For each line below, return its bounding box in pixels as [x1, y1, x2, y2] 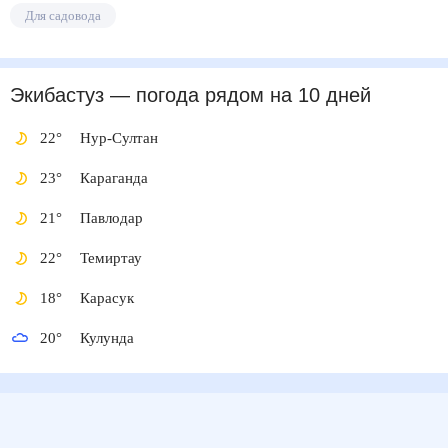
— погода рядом [109, 85, 266, 106]
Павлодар [80, 209, 150, 227]
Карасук [80, 289, 137, 307]
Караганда [80, 169, 154, 187]
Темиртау [80, 249, 145, 267]
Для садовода [25, 8, 111, 23]
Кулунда [80, 329, 139, 347]
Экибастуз [10, 85, 109, 106]
